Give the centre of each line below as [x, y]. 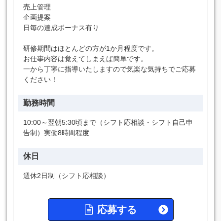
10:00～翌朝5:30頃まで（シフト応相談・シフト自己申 [108, 122]
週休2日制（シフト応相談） [67, 176]
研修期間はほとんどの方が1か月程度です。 [91, 48]
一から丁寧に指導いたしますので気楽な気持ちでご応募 [110, 69]
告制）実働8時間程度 [56, 133]
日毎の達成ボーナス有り [61, 28]
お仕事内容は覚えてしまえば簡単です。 [85, 59]
